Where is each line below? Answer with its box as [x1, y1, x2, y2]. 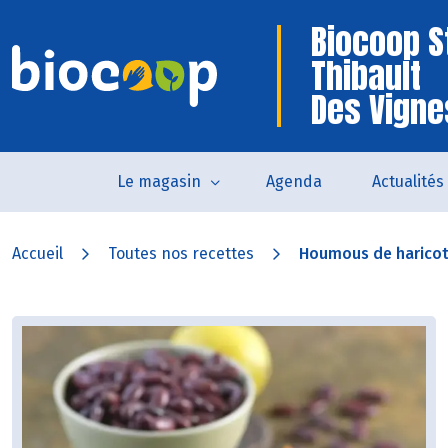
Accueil [12, 244, 63, 263]
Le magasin [116, 172, 201, 191]
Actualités [371, 172, 444, 191]
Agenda [265, 172, 322, 191]
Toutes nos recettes [108, 244, 254, 263]
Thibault [311, 50, 421, 101]
